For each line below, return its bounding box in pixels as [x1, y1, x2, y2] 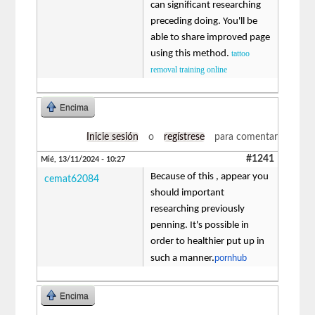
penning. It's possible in [150, 219, 250, 231]
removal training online [150, 64, 228, 75]
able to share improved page [150, 32, 271, 43]
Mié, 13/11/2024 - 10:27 [41, 155, 126, 163]
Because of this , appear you [150, 171, 269, 182]
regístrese [163, 131, 205, 142]
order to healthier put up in [150, 236, 265, 247]
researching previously [150, 203, 245, 214]
